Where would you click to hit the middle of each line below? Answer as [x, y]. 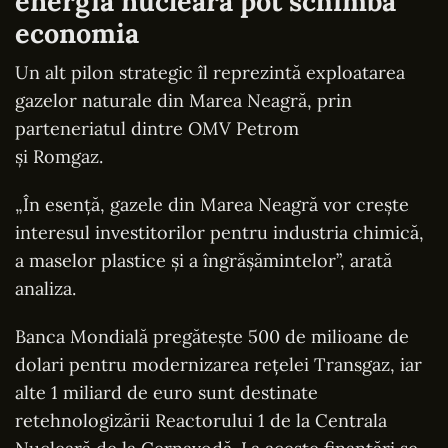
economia [77, 32]
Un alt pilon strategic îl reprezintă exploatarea [210, 72]
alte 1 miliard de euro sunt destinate [166, 392]
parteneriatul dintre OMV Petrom [157, 128]
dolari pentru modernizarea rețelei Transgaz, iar [218, 364]
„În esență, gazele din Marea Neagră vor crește [212, 204]
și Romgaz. [59, 156]
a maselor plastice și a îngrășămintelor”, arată [203, 260]
